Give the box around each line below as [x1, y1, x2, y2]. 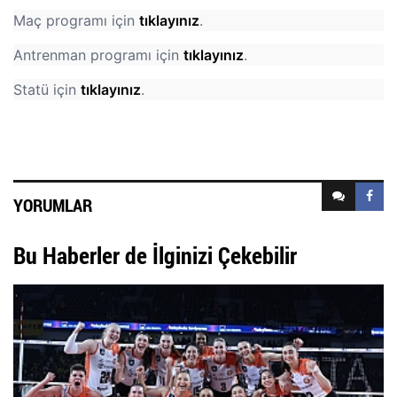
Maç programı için [13, 11, 139, 29]
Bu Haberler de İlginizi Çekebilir [13, 239, 297, 270]
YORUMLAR [13, 192, 92, 216]
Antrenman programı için [13, 45, 183, 64]
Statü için [13, 80, 81, 98]
